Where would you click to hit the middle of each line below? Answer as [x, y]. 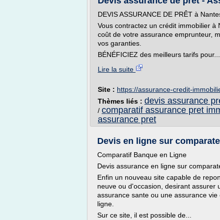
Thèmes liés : [121, 101]
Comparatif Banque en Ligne [142, 155]
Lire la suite [117, 69]
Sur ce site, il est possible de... [144, 215]
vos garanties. [120, 43]
